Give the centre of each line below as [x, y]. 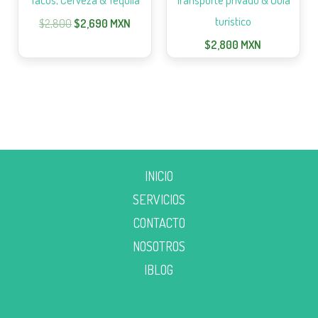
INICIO [159, 175]
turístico [233, 21]
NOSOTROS [159, 246]
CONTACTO [159, 222]
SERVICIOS [159, 199]
